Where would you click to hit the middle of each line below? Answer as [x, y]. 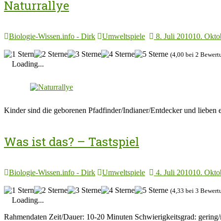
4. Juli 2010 [174, 173]
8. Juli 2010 [174, 36]
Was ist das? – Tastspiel [72, 142]
